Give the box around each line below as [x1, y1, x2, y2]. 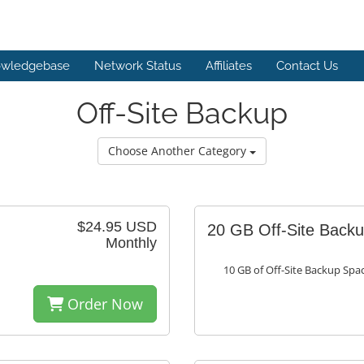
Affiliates [206, 58, 252, 74]
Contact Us [276, 58, 338, 74]
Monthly [106, 235, 157, 252]
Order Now [63, 294, 143, 314]
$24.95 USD [77, 219, 157, 236]
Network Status [94, 58, 181, 74]
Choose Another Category [108, 143, 249, 159]
